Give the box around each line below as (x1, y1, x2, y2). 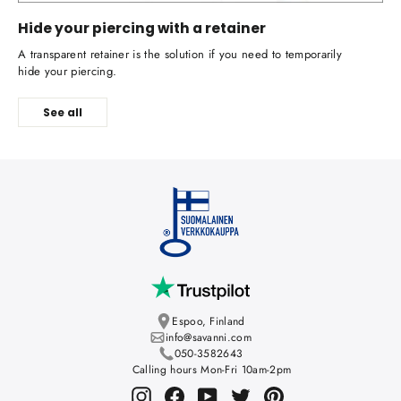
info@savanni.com (165, 329, 252, 346)
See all (43, 105, 82, 121)
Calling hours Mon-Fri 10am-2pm (132, 362, 292, 379)
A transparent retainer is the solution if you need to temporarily (18, 46, 343, 64)
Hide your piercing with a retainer (18, 19, 266, 38)
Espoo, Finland (172, 313, 245, 330)
